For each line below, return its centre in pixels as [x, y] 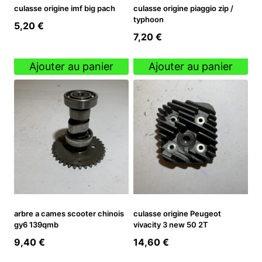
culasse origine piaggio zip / [183, 8]
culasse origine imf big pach [65, 8]
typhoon [149, 19]
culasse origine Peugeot [177, 213]
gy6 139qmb [36, 224]
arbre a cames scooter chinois [69, 213]
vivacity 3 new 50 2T [171, 224]
